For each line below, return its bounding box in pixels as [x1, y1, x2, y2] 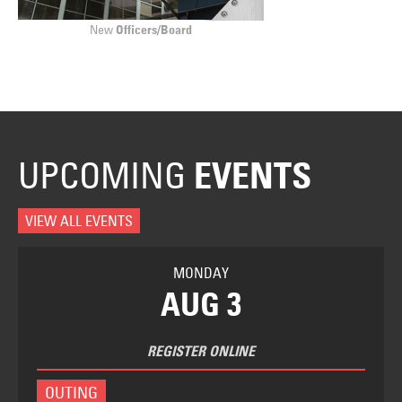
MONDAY [173, 266, 229, 281]
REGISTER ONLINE [147, 345, 255, 361]
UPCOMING [18, 160, 194, 197]
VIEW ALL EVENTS [25, 214, 133, 230]
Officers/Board [116, 23, 192, 37]
